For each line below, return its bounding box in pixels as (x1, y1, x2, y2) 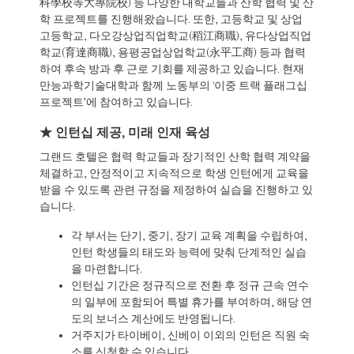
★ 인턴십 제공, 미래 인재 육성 (40, 125, 210, 141)
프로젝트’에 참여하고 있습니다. (40, 96, 193, 110)
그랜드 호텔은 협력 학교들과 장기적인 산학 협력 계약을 (40, 150, 311, 164)
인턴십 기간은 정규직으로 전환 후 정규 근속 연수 (71, 279, 309, 293)
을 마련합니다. (71, 262, 142, 277)
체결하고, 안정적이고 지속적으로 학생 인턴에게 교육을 (40, 167, 309, 181)
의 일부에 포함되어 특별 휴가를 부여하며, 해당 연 (71, 296, 312, 310)
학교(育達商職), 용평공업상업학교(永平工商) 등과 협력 (40, 46, 306, 60)
